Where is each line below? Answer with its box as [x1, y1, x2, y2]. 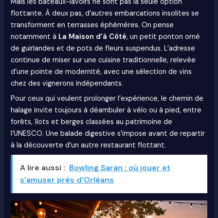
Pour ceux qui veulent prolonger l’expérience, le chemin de [11, 93, 204, 103]
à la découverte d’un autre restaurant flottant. [11, 140, 166, 150]
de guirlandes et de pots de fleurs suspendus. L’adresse [11, 43, 196, 53]
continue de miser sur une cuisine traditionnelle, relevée [11, 55, 196, 65]
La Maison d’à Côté [58, 32, 127, 41]
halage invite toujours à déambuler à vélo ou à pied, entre [11, 105, 202, 115]
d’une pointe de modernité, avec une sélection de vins [11, 67, 192, 76]
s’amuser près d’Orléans [20, 174, 114, 185]
